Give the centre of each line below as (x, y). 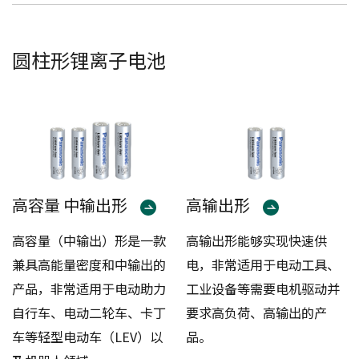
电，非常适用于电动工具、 (262, 265)
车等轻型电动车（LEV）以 (88, 337)
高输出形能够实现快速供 (256, 241)
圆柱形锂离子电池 (89, 59)
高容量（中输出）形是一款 (89, 241)
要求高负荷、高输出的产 (256, 313)
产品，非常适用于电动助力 (89, 289)
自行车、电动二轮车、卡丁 (89, 313)
